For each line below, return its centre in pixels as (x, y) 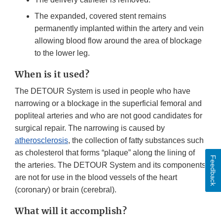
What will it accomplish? (71, 211)
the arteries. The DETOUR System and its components (110, 165)
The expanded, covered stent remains (100, 16)
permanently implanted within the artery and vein (119, 28)
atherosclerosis (41, 140)
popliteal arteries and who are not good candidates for (109, 115)
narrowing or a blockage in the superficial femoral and (108, 103)
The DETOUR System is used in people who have (103, 91)
